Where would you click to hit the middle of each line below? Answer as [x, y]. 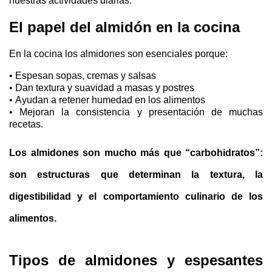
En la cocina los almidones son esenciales [102, 54]
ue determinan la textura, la [185, 175]
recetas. [27, 124]
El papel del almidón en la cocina [124, 27]
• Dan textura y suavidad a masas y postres [102, 88]
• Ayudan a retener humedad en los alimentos [107, 100]
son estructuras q [58, 175]
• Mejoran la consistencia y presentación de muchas [136, 112]
